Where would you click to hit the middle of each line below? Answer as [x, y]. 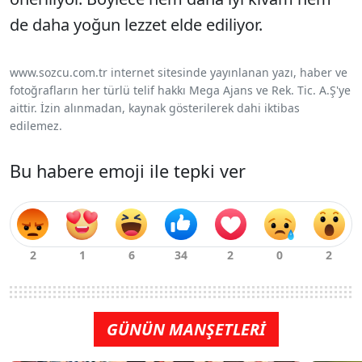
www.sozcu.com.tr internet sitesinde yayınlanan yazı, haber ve [179, 73]
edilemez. [36, 126]
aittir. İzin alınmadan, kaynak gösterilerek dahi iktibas [155, 108]
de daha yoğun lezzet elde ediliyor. [136, 25]
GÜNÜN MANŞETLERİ [186, 330]
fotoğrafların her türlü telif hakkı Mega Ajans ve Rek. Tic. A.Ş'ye [180, 90]
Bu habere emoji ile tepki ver [128, 171]
